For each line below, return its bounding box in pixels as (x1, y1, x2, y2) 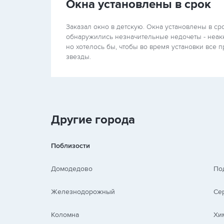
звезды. (66, 52, 91, 61)
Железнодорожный (51, 187, 115, 196)
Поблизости (51, 141, 90, 150)
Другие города (51, 112, 135, 127)
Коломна (51, 210, 79, 219)
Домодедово (51, 164, 92, 173)
